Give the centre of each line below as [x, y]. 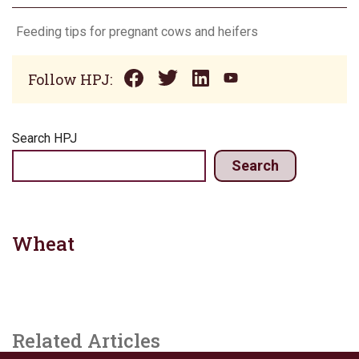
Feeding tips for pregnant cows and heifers [137, 31]
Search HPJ [44, 139]
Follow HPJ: [70, 79]
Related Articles [86, 341]
